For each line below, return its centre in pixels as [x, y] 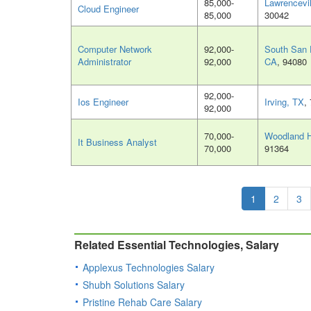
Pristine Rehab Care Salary [142, 302]
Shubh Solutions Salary [134, 285]
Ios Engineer [103, 102]
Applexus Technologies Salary [149, 268]
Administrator [104, 62]
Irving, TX [284, 102]
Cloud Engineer [108, 9]
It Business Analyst [117, 142]
